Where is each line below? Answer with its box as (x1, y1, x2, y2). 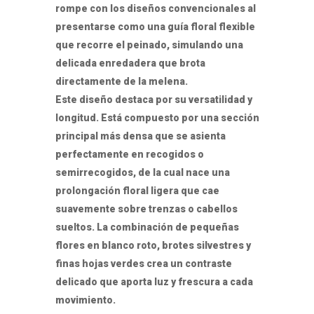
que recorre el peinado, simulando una (55, 39, 243, 50)
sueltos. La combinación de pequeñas (55, 221, 239, 233)
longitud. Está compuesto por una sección (55, 111, 259, 123)
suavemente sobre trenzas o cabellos (55, 203, 238, 214)
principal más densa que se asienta (55, 130, 226, 142)
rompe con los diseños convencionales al (55, 2, 256, 14)
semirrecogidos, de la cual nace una (55, 166, 230, 178)
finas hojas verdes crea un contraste (55, 257, 232, 269)
